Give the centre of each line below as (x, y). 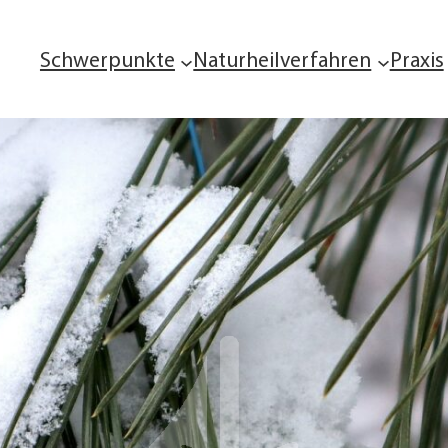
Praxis (416, 61)
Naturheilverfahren (282, 61)
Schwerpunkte (107, 61)
